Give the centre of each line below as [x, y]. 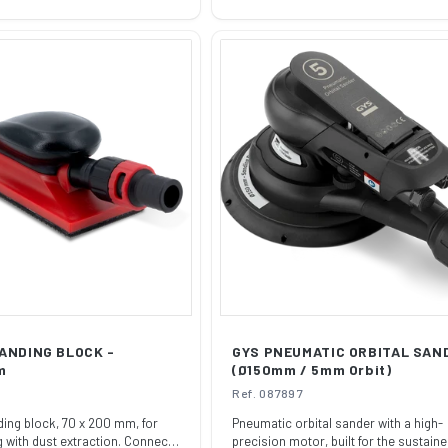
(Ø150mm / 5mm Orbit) [312, 369]
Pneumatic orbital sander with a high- [337, 423]
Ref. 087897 [267, 393]
